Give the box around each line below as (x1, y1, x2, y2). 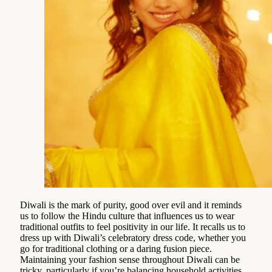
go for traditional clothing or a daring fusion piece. (20, 243, 214, 254)
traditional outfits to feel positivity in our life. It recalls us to (20, 221, 245, 232)
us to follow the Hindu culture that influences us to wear (20, 210, 234, 221)
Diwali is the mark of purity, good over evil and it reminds (20, 199, 242, 210)
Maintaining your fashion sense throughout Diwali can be (20, 254, 240, 265)
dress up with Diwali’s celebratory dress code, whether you (20, 232, 246, 243)
